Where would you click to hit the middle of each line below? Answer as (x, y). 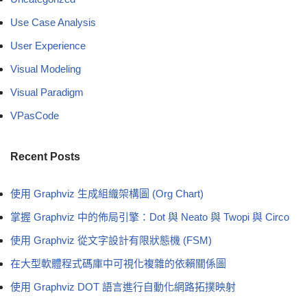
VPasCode (35, 115)
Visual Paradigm (47, 92)
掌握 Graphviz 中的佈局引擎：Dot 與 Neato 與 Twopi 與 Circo (150, 217)
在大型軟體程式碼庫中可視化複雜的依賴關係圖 (118, 263)
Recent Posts (45, 156)
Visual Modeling (46, 69)
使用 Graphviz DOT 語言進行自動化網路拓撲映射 (123, 286)
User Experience (48, 45)
